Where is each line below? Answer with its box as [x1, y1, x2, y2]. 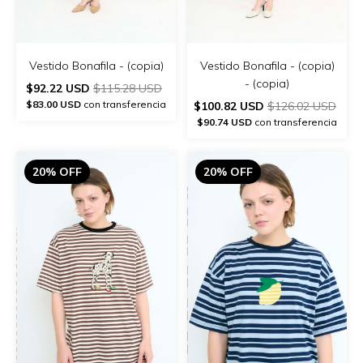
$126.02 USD [267, 98, 336, 113]
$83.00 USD [26, 97, 81, 110]
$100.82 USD [194, 98, 267, 113]
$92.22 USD [26, 80, 93, 96]
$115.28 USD [93, 80, 162, 96]
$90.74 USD [197, 115, 252, 128]
